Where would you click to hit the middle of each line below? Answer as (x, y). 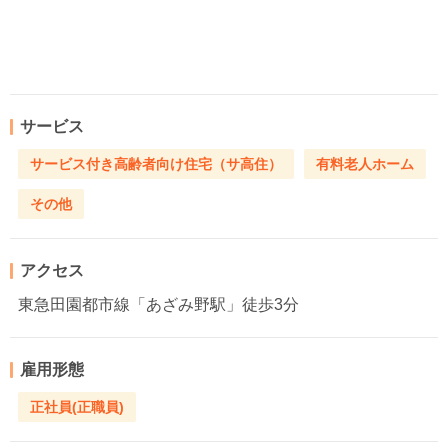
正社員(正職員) (77, 407)
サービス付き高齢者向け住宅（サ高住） (156, 164)
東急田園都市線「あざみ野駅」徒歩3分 (158, 304)
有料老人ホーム (365, 164)
